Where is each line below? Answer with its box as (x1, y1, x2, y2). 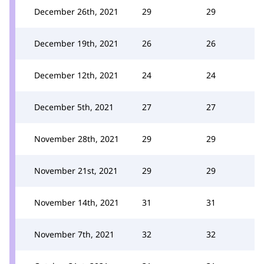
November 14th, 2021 (34, 196, 119, 208)
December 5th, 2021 (34, 101, 114, 113)
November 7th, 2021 (34, 228, 114, 240)
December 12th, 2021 (34, 69, 118, 81)
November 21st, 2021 (34, 164, 118, 176)
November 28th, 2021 (34, 133, 119, 144)
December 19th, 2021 (34, 37, 118, 49)
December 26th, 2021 (34, 5, 118, 17)
